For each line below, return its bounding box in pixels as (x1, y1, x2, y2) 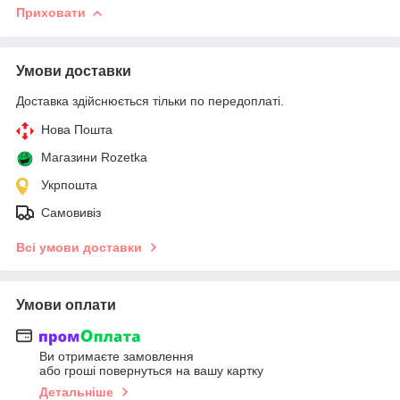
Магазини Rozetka (41, 149, 147, 164)
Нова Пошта (41, 121, 112, 137)
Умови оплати (16, 296, 116, 312)
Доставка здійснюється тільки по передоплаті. (16, 93, 284, 108)
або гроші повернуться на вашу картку (39, 363, 263, 379)
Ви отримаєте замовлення (39, 349, 194, 364)
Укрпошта (41, 177, 97, 192)
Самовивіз (41, 204, 101, 220)
